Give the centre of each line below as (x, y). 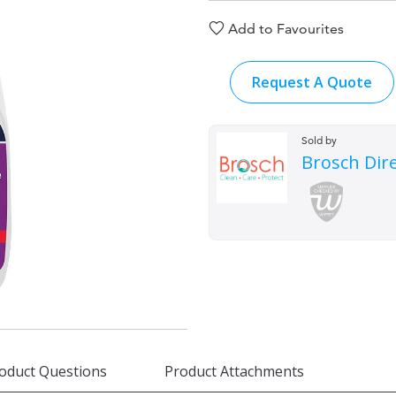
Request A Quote (312, 83)
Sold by (319, 141)
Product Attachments (234, 372)
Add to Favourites (286, 29)
